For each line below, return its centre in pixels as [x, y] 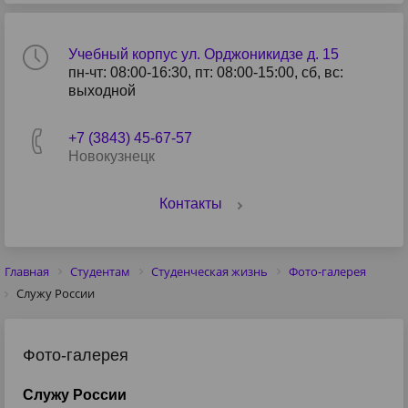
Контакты [190, 204]
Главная [27, 271]
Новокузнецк [112, 156]
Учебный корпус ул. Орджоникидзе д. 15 [204, 54]
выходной [102, 91]
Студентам [100, 271]
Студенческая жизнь [209, 271]
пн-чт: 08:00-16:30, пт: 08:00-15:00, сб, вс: [206, 72]
